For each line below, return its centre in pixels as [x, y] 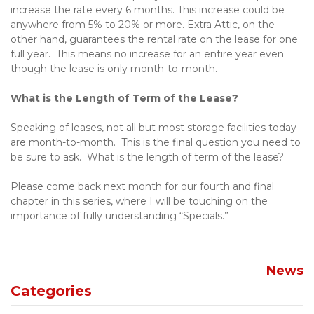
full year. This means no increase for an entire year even [147, 54]
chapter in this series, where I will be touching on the [139, 201]
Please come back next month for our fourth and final [142, 186]
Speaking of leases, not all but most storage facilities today [153, 128]
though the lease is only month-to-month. [114, 69]
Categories [51, 291]
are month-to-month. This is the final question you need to [156, 142]
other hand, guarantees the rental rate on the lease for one [154, 39]
